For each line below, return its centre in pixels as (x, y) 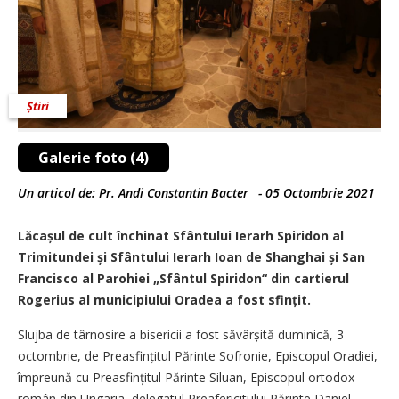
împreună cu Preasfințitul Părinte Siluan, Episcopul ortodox (186, 377)
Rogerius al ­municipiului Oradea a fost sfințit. (164, 299)
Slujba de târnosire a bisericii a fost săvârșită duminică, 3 (181, 334)
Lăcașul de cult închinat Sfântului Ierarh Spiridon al (181, 235)
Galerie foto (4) (94, 157)
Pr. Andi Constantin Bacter (174, 192)
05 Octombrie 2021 (320, 192)
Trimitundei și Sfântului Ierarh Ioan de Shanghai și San (191, 256)
